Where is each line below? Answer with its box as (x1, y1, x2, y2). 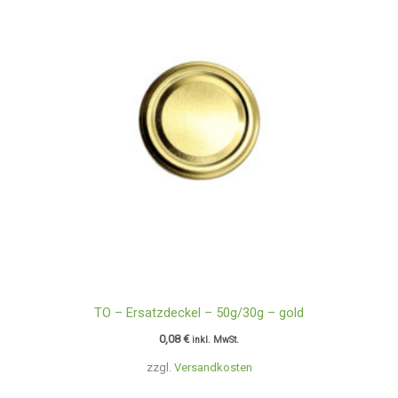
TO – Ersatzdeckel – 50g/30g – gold (94, 304, 304, 321)
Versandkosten (173, 360, 252, 374)
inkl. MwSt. (192, 334, 239, 346)
